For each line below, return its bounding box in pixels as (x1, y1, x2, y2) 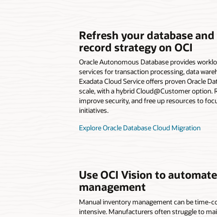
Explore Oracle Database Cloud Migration (78, 123, 201, 133)
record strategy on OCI (78, 40, 193, 54)
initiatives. (78, 106, 108, 115)
